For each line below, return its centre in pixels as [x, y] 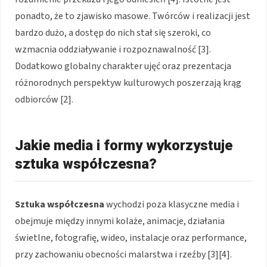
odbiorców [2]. [44, 99]
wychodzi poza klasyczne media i [172, 204]
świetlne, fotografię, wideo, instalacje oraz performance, [131, 237]
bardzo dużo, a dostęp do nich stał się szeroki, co [113, 32]
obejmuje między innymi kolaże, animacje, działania [120, 221]
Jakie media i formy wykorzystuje [124, 145]
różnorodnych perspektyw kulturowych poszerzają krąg [128, 83]
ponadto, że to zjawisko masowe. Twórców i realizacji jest [133, 16]
